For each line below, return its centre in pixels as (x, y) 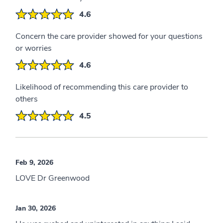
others (27, 99)
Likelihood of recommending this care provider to (102, 87)
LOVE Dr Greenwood (53, 178)
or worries (34, 48)
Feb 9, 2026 (34, 162)
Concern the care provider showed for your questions (109, 36)
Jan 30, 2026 (36, 208)
